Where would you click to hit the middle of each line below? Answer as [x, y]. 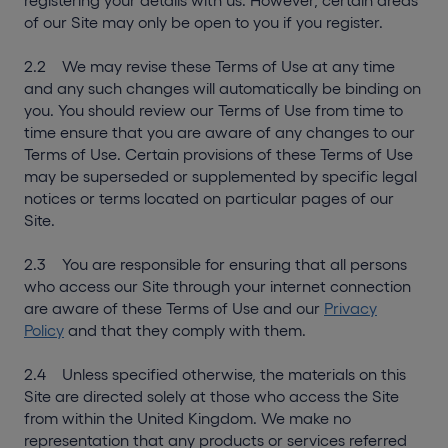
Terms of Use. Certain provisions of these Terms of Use [218, 154]
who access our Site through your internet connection [217, 286]
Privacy [350, 308]
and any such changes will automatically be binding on [222, 88]
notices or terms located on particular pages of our [209, 198]
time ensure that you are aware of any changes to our [219, 132]
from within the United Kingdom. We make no [187, 418]
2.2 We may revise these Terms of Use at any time [209, 66]
